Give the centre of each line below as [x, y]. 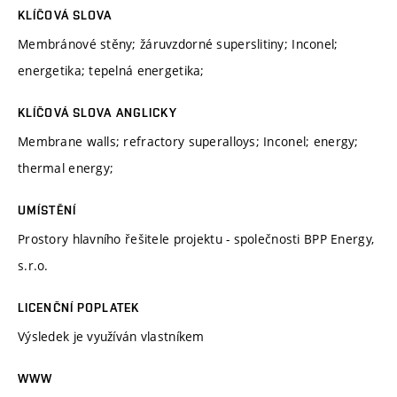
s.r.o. [33, 265]
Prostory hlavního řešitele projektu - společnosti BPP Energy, [196, 238]
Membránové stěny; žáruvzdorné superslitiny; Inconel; [178, 43]
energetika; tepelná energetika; [111, 70]
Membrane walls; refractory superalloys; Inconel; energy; [188, 141]
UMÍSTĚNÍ [47, 210]
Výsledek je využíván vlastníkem [111, 336]
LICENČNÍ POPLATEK [79, 307]
